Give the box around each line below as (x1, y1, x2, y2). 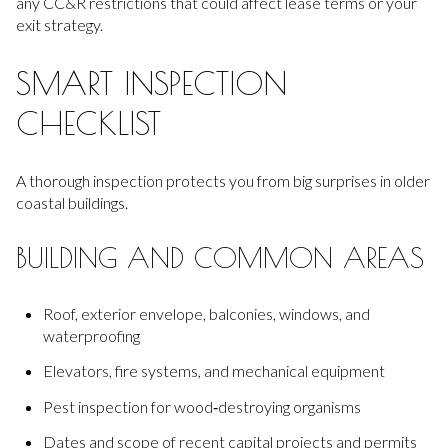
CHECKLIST (16, 103, 161, 142)
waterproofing (42, 325, 140, 345)
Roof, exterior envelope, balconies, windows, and (42, 303, 370, 323)
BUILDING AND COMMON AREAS (16, 241, 424, 275)
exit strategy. (16, 15, 103, 35)
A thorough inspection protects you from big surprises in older (16, 170, 430, 190)
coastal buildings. (16, 192, 128, 212)
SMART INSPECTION (16, 63, 287, 102)
